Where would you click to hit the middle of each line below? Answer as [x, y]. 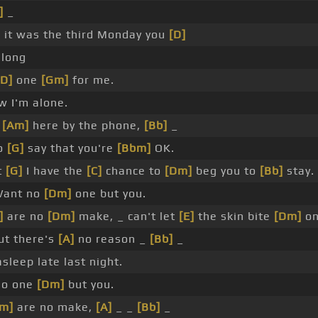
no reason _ [112, 239]
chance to [133, 171]
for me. [91, 80]
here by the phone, [86, 126]
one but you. [109, 194]
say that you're [70, 148]
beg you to [226, 171]
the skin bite [234, 216]
